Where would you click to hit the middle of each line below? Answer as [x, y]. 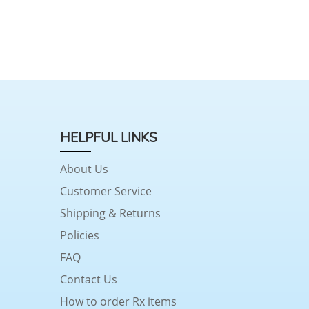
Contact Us [89, 279]
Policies [80, 235]
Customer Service [106, 191]
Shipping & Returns [110, 213]
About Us [84, 169]
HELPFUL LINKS [109, 138]
